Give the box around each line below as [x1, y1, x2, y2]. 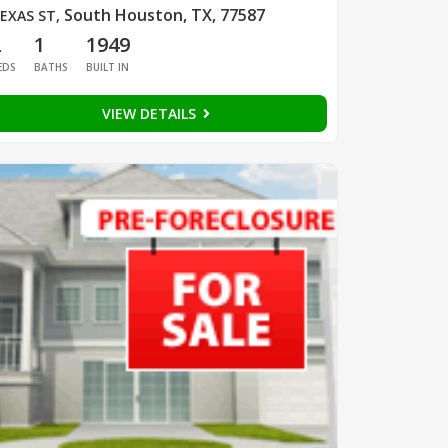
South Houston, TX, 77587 [63, 4, 265, 27]
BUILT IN [85, 60, 129, 75]
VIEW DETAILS [101, 104, 200, 124]
